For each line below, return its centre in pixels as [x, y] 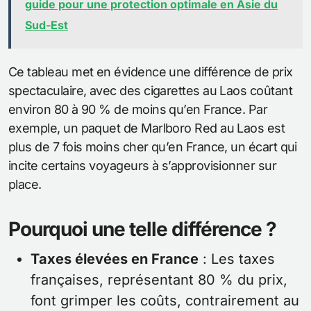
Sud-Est [47, 25]
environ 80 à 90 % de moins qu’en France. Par [138, 110]
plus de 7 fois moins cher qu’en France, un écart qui [153, 147]
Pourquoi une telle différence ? [142, 229]
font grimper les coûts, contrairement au [165, 301]
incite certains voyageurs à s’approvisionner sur [143, 166]
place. [25, 185]
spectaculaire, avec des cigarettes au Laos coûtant [150, 91]
